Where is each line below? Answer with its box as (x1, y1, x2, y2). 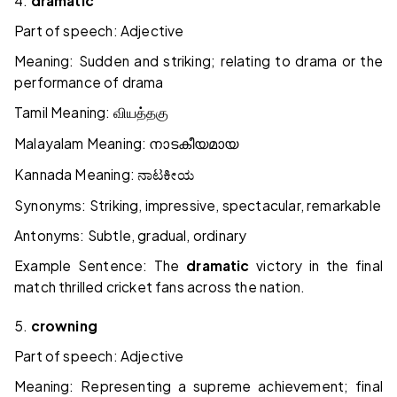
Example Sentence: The (14, 257, 187, 275)
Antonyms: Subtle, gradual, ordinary (14, 227, 247, 245)
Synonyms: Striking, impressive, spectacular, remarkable (14, 197, 381, 214)
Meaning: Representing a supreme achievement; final (14, 378, 383, 395)
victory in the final (249, 257, 384, 275)
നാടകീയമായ (149, 136, 239, 152)
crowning (30, 317, 97, 335)
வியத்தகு (113, 105, 169, 121)
